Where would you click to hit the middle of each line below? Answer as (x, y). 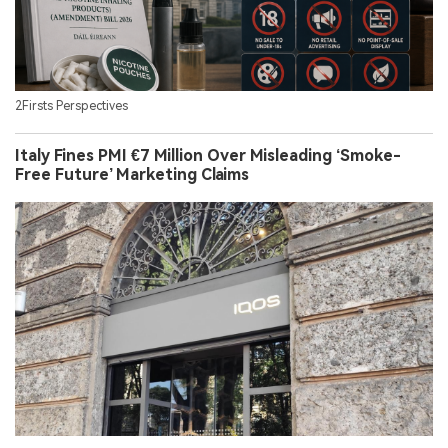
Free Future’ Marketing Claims (132, 175)
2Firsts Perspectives (71, 106)
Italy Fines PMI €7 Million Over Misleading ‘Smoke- (208, 156)
